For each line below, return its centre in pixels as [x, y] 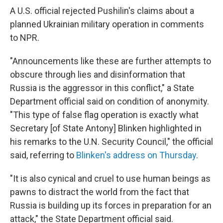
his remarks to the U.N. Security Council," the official [111, 142]
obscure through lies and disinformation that [98, 74]
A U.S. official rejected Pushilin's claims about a [102, 11]
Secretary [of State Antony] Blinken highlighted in [106, 128]
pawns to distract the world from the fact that [100, 192]
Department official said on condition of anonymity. [110, 101]
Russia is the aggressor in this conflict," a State [102, 88]
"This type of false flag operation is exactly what [104, 115]
